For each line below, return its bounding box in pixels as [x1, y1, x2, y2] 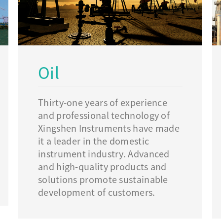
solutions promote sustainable [38, 175, 168, 184]
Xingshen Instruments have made [38, 124, 180, 133]
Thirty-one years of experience [38, 98, 168, 108]
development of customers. [38, 188, 155, 197]
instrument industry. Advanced [38, 149, 170, 159]
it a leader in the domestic [38, 137, 149, 146]
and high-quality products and [38, 162, 167, 172]
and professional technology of [38, 111, 170, 120]
